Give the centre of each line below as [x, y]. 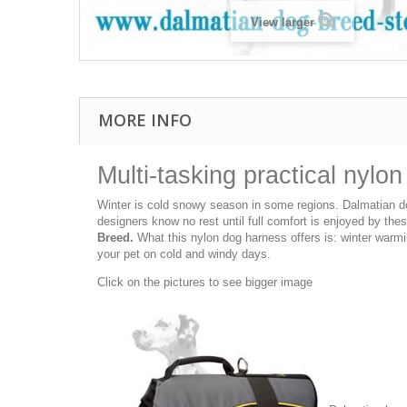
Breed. [115, 238]
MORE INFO [145, 120]
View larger [282, 22]
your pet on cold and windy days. [184, 254]
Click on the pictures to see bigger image [205, 282]
